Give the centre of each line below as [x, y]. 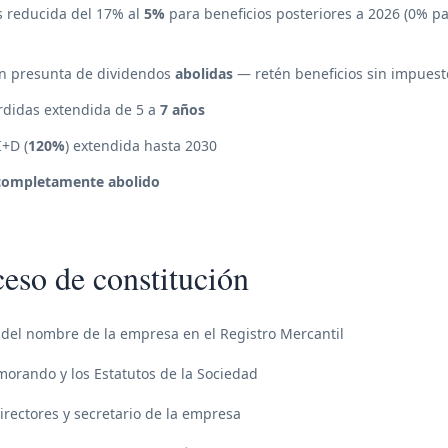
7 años [182, 109]
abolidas [204, 73]
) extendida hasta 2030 [141, 145]
